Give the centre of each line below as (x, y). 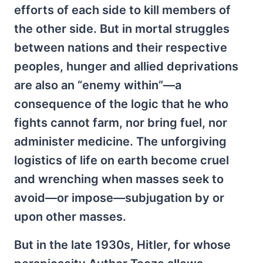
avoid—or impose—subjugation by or (119, 198)
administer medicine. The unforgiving (120, 141)
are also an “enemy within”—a (98, 85)
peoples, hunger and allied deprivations (126, 66)
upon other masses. (70, 216)
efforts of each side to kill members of (122, 10)
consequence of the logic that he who (121, 104)
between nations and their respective (121, 47)
